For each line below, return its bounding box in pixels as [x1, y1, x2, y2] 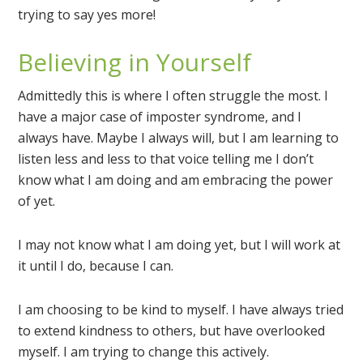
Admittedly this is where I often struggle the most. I [18, 87, 329, 105]
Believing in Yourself [18, 45, 252, 79]
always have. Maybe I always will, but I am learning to [18, 129, 340, 147]
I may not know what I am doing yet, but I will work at [18, 236, 341, 254]
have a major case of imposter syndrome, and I [18, 108, 302, 126]
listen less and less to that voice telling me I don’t [18, 150, 314, 169]
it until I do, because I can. [18, 257, 174, 275]
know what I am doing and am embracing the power [18, 171, 334, 190]
